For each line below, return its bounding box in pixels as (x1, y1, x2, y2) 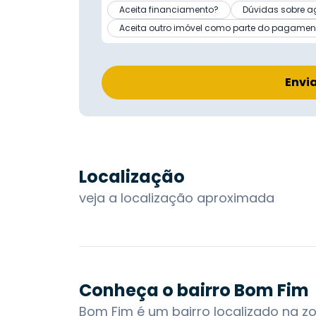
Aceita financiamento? (119, 3, 219, 16)
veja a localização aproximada (79, 188, 274, 207)
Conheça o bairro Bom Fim (79, 278, 309, 302)
